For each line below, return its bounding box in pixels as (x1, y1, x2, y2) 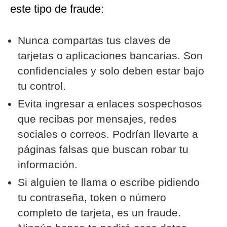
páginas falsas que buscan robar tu (18, 143, 188, 156)
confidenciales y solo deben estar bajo (18, 65, 204, 77)
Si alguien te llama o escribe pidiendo (18, 176, 200, 188)
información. (18, 159, 78, 171)
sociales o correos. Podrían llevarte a (18, 128, 198, 140)
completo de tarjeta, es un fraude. (18, 207, 181, 219)
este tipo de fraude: (10, 3, 104, 16)
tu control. (18, 80, 66, 92)
